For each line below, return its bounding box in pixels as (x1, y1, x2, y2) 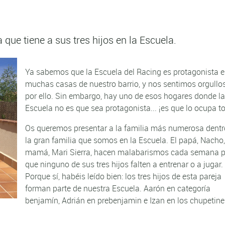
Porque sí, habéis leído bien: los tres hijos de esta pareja (25, 171, 222, 182)
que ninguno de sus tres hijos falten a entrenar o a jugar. (25, 159, 223, 170)
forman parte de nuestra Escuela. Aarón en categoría (25, 183, 211, 194)
